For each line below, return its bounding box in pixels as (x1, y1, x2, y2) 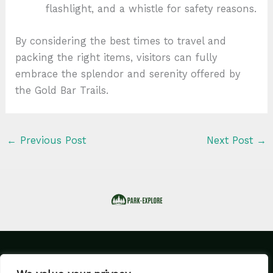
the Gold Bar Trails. (15, 84, 109, 96)
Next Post (207, 135, 257, 147)
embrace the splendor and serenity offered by (15, 68, 241, 80)
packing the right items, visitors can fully (15, 51, 218, 63)
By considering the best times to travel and (15, 35, 227, 47)
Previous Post (16, 135, 86, 147)
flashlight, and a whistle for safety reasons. (45, 2, 257, 15)
